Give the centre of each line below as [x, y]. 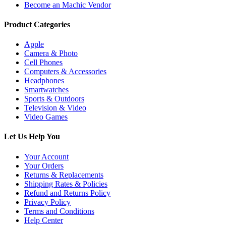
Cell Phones [43, 63]
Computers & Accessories [65, 72]
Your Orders [44, 165]
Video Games [46, 117]
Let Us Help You [32, 137]
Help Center [44, 220]
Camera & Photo [51, 53]
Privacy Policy [47, 202]
